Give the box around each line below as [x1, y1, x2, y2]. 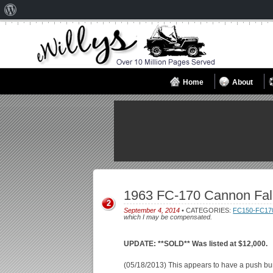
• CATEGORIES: [180, 207, 233, 214]
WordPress [16, 24, 57, 34]
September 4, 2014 [124, 207, 180, 214]
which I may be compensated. [124, 213, 213, 221]
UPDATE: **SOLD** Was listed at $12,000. [124, 239, 268, 248]
